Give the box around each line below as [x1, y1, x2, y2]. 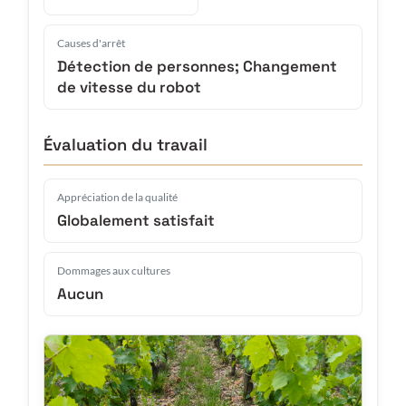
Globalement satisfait [57, 209, 215, 230]
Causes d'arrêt [57, 35, 125, 50]
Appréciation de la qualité [57, 189, 178, 204]
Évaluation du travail [43, 133, 208, 155]
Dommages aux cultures [57, 263, 170, 277]
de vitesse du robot [57, 76, 201, 97]
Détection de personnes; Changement [57, 55, 337, 76]
